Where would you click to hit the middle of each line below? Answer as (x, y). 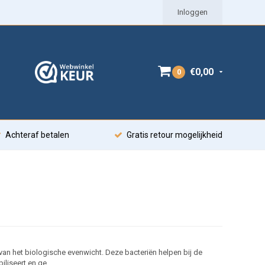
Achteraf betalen (38, 135)
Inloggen (193, 12)
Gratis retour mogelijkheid (174, 135)
